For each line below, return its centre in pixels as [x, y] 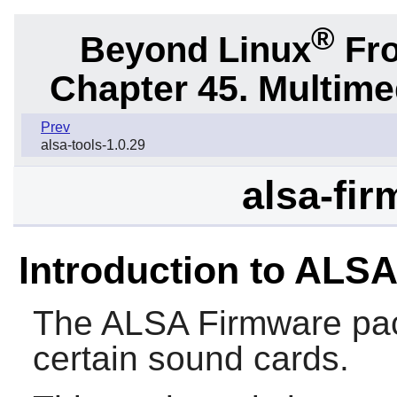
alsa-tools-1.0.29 [93, 145]
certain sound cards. [191, 359]
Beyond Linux [195, 49]
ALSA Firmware [221, 323]
